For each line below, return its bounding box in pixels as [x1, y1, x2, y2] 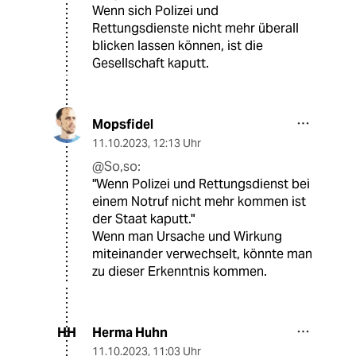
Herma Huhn [92, 323, 168, 341]
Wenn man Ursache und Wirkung [92, 227, 282, 245]
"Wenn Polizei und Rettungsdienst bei [92, 175, 310, 192]
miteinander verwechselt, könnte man [92, 245, 312, 262]
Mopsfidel [92, 115, 153, 133]
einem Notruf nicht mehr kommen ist [92, 192, 306, 210]
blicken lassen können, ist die [92, 37, 263, 54]
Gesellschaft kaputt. [92, 54, 209, 72]
